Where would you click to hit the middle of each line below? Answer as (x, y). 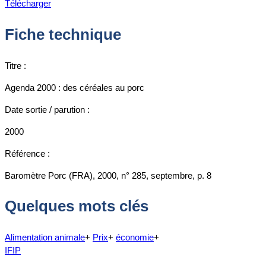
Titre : (15, 65)
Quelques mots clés (77, 206)
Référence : (27, 153)
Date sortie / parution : (47, 109)
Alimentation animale (45, 237)
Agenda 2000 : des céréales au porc (75, 87)
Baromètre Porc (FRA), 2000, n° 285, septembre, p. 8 (108, 175)
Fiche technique (63, 34)
